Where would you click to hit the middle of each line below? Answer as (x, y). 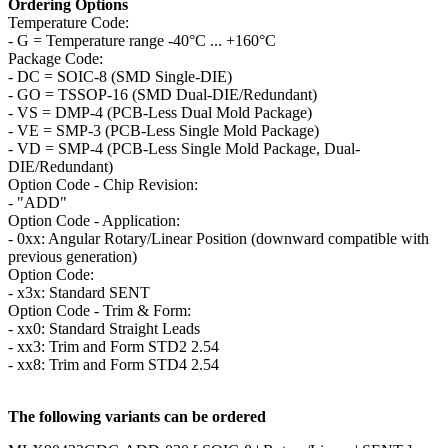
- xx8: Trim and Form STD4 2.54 (113, 365)
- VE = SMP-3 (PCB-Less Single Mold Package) (163, 131)
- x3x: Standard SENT (79, 293)
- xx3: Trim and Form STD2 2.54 (113, 347)
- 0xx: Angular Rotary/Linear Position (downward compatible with (218, 239)
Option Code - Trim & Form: (99, 311)
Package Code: (55, 59)
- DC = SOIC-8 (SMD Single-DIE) (120, 77)
